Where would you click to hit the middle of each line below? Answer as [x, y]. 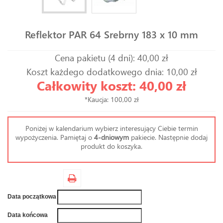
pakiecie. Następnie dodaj [168, 137]
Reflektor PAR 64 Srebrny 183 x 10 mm [111, 34]
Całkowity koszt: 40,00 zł [111, 85]
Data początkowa [32, 197]
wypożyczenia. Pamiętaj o [55, 137]
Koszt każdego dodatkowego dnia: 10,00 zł [111, 72]
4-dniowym [111, 137]
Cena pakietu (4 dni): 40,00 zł [111, 58]
